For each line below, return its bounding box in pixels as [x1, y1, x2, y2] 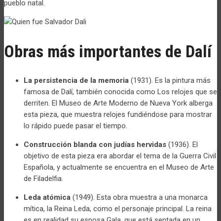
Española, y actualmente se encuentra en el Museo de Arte [24, 163, 214, 172]
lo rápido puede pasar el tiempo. [24, 121, 127, 131]
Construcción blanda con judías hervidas [24, 140, 166, 149]
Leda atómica [24, 193, 71, 202]
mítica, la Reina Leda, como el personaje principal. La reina [24, 204, 212, 214]
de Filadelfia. [24, 174, 63, 184]
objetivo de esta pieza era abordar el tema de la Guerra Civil [24, 151, 216, 161]
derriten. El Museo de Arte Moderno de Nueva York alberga [24, 99, 213, 108]
